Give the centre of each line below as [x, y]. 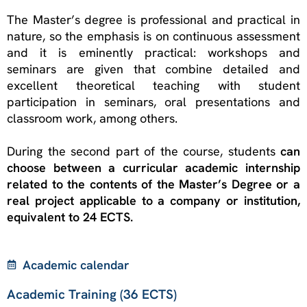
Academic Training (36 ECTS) [92, 294]
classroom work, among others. [92, 118]
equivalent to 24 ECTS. [70, 217]
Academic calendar [76, 265]
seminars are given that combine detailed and [153, 69]
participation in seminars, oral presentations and [153, 101]
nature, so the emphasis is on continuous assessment [153, 36]
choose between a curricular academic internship [153, 167]
